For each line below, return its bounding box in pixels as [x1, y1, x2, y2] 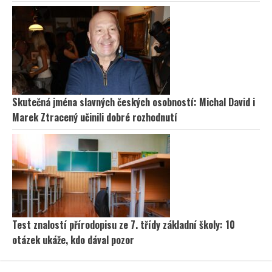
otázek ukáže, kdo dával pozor [12, 232, 134, 247]
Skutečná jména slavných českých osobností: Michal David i [12, 94, 255, 109]
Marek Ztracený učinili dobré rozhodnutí [12, 109, 177, 124]
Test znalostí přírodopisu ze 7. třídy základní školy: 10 [12, 217, 235, 232]
